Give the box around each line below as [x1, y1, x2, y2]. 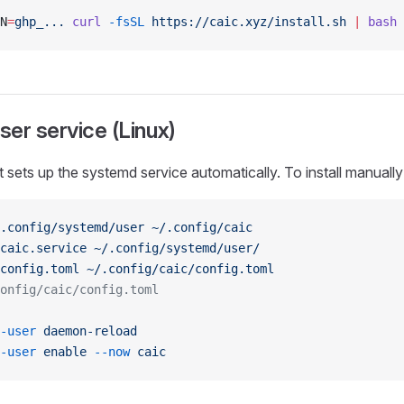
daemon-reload [36, 324, 137, 338]
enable [36, 344, 87, 359]
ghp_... [14, 14, 65, 29]
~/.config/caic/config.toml [79, 262, 274, 276]
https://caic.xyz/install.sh [144, 14, 346, 29]
